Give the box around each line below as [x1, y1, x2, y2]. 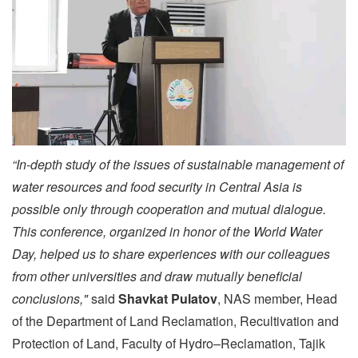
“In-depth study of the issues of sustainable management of [12, 155, 344, 174]
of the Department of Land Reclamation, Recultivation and [12, 312, 339, 331]
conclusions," [12, 289, 91, 308]
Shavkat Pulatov [118, 289, 217, 308]
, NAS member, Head [217, 289, 337, 308]
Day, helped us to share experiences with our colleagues [12, 245, 330, 264]
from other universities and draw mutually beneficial [12, 267, 302, 286]
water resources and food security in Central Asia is [12, 177, 302, 197]
